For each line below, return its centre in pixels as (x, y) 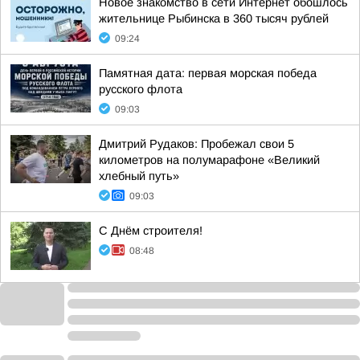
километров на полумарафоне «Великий (209, 160)
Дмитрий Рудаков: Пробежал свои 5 (196, 144)
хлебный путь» (139, 176)
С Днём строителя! (151, 231)
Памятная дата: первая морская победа (208, 73)
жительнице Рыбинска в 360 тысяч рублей (214, 18)
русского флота (141, 89)
